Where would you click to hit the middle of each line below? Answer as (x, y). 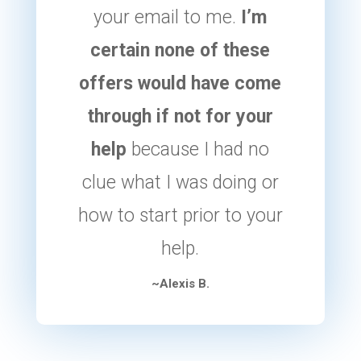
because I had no (198, 149)
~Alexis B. (180, 283)
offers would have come (180, 83)
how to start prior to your (180, 215)
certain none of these (180, 50)
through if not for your (180, 116)
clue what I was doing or (180, 182)
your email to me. (168, 17)
